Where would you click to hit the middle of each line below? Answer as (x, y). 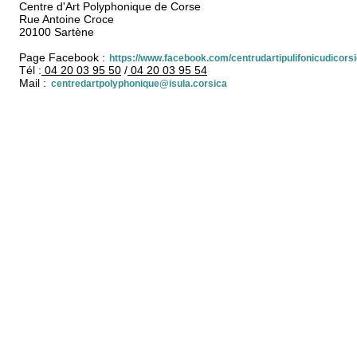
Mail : (34, 83)
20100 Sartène (57, 32)
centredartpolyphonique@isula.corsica (139, 84)
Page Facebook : (62, 58)
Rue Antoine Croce (67, 20)
